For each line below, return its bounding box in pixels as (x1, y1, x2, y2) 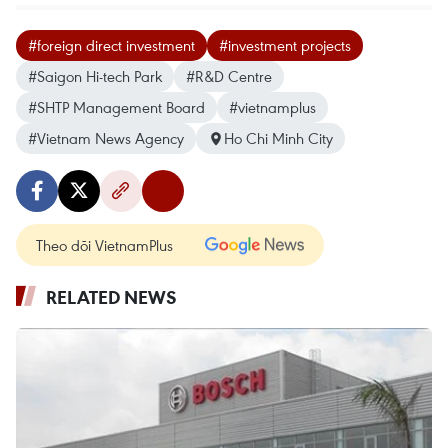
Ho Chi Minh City (224, 128, 333, 148)
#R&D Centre (186, 66, 272, 86)
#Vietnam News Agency (28, 128, 184, 148)
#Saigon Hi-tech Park (28, 66, 162, 86)
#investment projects (219, 35, 351, 55)
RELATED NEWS (46, 285, 177, 309)
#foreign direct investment (28, 35, 195, 55)
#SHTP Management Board (28, 97, 205, 117)
